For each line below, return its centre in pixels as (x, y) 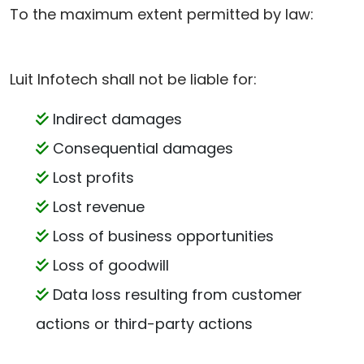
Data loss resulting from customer (175, 295)
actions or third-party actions (144, 324)
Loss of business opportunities (161, 236)
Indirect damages (115, 119)
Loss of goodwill (109, 265)
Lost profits (91, 178)
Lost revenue (97, 207)
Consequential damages (141, 148)
